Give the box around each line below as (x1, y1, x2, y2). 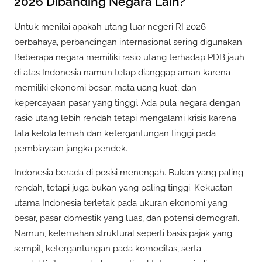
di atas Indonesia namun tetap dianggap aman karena (14, 67, 230, 78)
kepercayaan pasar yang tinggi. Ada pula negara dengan (14, 98, 240, 109)
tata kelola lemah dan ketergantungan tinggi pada (14, 128, 216, 139)
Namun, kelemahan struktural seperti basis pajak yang (14, 228, 232, 239)
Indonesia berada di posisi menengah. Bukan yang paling (14, 167, 243, 178)
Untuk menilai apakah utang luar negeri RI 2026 (14, 22, 206, 33)
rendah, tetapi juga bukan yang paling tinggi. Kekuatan (14, 182, 233, 194)
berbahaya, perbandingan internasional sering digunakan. (14, 37, 244, 48)
